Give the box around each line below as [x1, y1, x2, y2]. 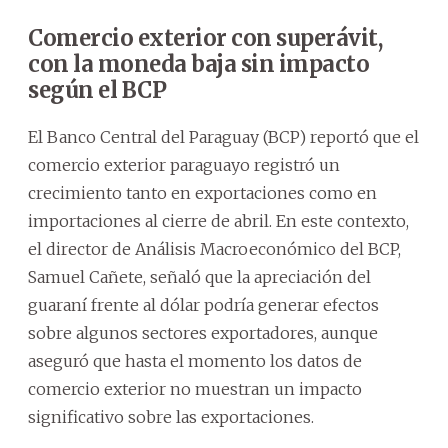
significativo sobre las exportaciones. [28, 407, 314, 428]
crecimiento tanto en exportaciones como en [28, 183, 377, 204]
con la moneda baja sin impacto [28, 50, 369, 79]
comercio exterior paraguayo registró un [28, 155, 340, 176]
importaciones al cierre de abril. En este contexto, [28, 211, 409, 232]
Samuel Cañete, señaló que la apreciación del [28, 267, 371, 288]
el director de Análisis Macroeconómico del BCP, [28, 239, 401, 260]
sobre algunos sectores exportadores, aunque [28, 323, 378, 344]
